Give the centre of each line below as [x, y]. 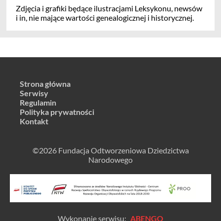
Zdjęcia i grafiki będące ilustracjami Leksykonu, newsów [109, 8]
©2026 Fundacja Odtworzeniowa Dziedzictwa [110, 150]
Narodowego [110, 159]
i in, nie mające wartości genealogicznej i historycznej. [105, 17]
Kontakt [34, 121]
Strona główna [45, 83]
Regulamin [38, 102]
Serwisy [34, 93]
